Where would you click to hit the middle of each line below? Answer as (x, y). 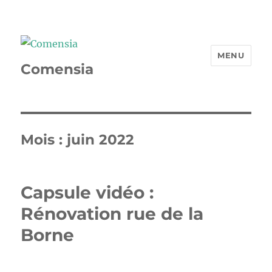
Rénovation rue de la (112, 213)
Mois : (44, 139)
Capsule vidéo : (87, 192)
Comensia (57, 69)
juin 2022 (101, 139)
